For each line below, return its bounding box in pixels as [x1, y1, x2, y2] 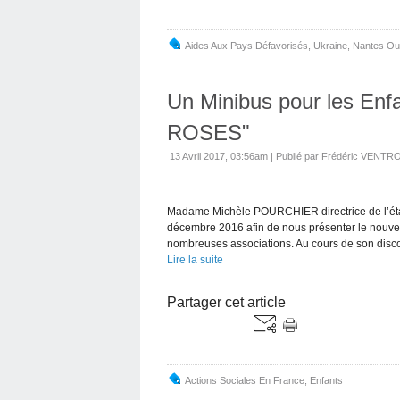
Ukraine [313, 39, 347, 51]
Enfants [310, 374, 343, 386]
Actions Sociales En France [185, 374, 304, 386]
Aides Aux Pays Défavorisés [185, 39, 308, 51]
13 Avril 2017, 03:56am [170, 150, 268, 162]
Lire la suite [167, 253, 223, 266]
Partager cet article [167, 294, 286, 310]
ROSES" [167, 120, 250, 145]
